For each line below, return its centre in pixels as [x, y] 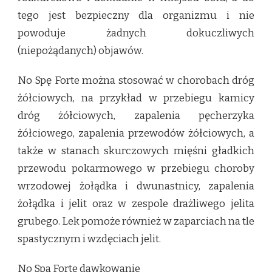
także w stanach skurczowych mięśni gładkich [136, 151]
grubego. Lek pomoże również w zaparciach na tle [136, 221]
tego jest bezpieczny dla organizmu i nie [136, 15]
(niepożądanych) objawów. [80, 50]
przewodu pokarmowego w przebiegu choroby [136, 168]
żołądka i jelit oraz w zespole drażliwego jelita [136, 203]
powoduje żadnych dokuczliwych [136, 33]
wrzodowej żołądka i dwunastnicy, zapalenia [136, 186]
